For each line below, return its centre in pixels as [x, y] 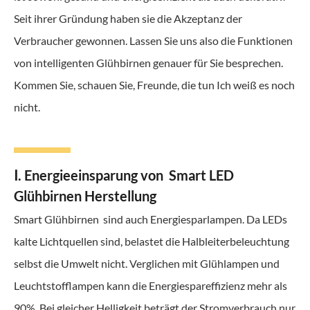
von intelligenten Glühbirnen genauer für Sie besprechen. [148, 62]
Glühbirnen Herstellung [85, 195]
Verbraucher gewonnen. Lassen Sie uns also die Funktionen [153, 40]
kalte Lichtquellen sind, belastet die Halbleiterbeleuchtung [152, 241]
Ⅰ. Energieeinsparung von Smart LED [124, 175]
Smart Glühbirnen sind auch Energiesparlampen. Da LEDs [151, 219]
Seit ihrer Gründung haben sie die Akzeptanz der [128, 18]
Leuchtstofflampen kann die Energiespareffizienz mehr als [151, 286]
